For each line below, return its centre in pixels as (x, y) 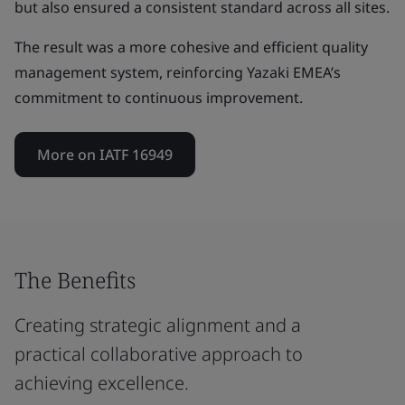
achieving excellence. (102, 383)
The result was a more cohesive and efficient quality (191, 47)
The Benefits (75, 280)
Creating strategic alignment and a (158, 325)
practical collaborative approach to (159, 354)
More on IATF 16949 (105, 155)
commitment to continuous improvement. (159, 98)
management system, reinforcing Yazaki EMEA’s (178, 72)
